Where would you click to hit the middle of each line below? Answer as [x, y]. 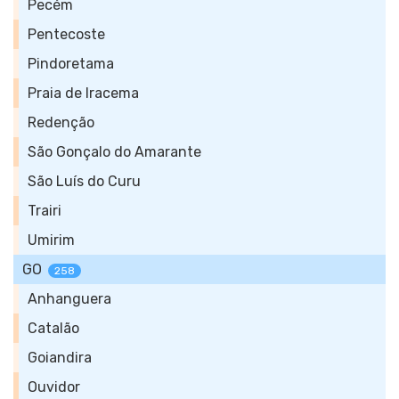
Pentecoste [66, 34]
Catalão [53, 328]
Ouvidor [54, 387]
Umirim [51, 240]
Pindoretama [71, 64]
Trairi [45, 211]
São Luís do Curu [84, 181]
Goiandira [60, 358]
